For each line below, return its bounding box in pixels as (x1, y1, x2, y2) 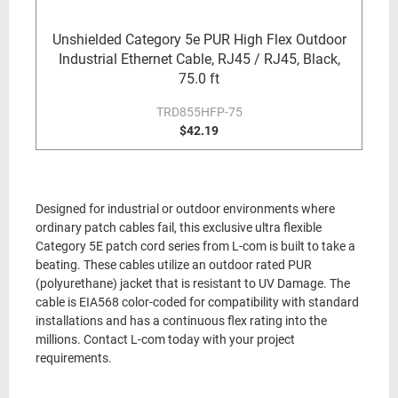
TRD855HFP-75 (155, 105, 243, 119)
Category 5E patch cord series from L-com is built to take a (36, 239, 355, 254)
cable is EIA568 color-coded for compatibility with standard (36, 295, 359, 310)
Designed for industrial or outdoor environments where (36, 202, 335, 217)
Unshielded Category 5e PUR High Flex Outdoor (52, 31, 346, 48)
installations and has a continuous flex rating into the (36, 314, 327, 329)
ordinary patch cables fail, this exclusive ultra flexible (36, 220, 322, 235)
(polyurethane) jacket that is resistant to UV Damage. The (36, 276, 350, 291)
